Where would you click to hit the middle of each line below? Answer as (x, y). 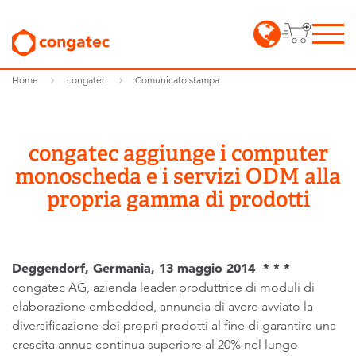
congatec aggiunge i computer (178, 153)
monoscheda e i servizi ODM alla (178, 176)
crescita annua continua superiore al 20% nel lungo (155, 344)
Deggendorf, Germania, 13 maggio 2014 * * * (151, 268)
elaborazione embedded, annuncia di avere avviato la (163, 306)
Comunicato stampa (177, 80)
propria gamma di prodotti (178, 199)
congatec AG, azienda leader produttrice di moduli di (163, 287)
